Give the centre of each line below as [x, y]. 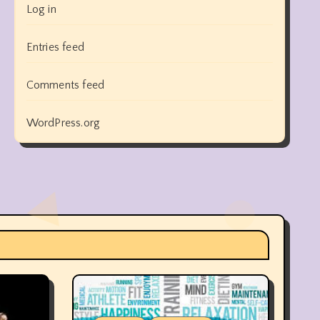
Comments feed [65, 85]
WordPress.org [63, 123]
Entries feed [55, 47]
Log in [41, 9]
